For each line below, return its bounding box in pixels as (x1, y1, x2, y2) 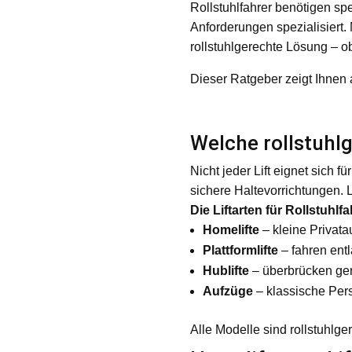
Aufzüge (202, 284, 253, 298)
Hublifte (202, 263, 249, 277)
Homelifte (202, 222, 259, 236)
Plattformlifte (202, 243, 278, 257)
